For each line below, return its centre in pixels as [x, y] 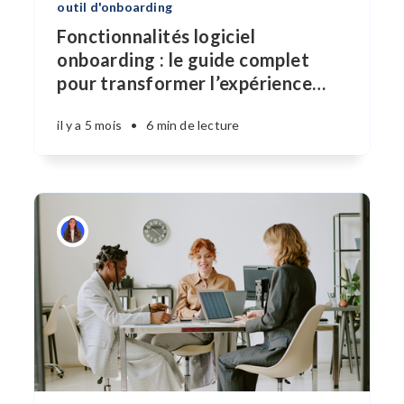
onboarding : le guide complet [183, 60]
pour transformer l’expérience [184, 83]
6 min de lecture [193, 125]
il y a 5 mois [89, 125]
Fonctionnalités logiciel [156, 36]
